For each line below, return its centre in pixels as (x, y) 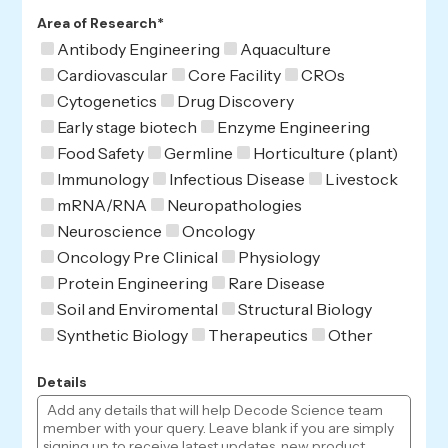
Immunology (103, 178)
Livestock (362, 178)
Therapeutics (258, 334)
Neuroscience (110, 230)
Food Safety (101, 152)
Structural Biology (305, 308)
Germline (199, 152)
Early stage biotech (127, 126)
